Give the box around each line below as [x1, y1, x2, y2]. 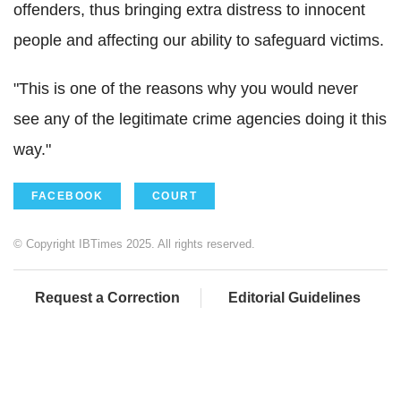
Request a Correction [34, 289, 180, 305]
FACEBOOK [31, 189, 103, 202]
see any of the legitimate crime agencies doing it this [13, 109, 387, 128]
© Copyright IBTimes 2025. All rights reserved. [13, 236, 255, 251]
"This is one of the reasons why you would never [13, 79, 358, 98]
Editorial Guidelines [228, 289, 361, 305]
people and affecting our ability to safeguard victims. [13, 30, 384, 49]
